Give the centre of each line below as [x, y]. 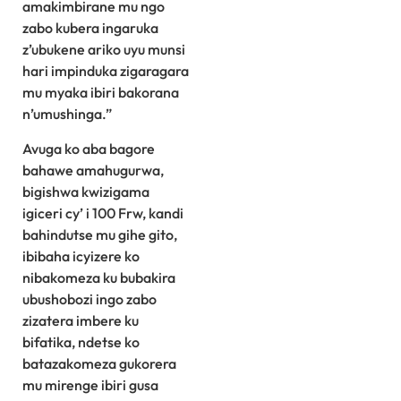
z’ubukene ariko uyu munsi [104, 50]
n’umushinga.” [67, 114]
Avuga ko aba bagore [89, 148]
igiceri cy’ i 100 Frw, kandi [103, 213]
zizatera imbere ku [81, 320]
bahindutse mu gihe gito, [100, 234]
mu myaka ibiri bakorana [101, 93]
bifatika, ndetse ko [81, 341]
